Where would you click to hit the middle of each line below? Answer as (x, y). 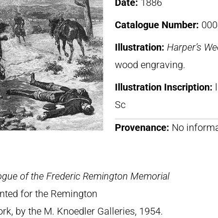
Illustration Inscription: (165, 87)
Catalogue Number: (158, 25)
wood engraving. (150, 65)
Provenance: (142, 127)
